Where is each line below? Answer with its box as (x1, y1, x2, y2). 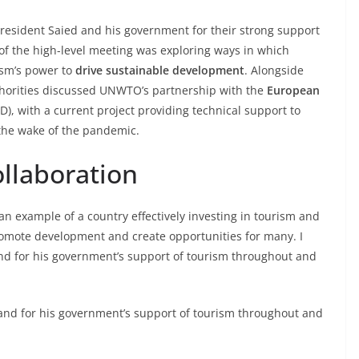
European (267, 83, 320, 98)
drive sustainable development (75, 63, 244, 78)
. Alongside (244, 63, 304, 78)
